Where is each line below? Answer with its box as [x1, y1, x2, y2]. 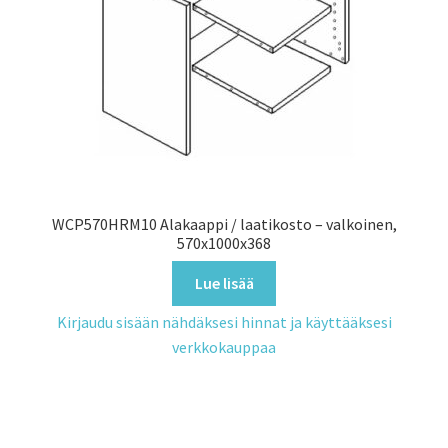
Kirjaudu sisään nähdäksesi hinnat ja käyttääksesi [56, 311, 392, 332]
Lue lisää [194, 273, 254, 294]
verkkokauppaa [172, 336, 276, 357]
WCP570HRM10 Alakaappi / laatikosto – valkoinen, [51, 213, 397, 234]
